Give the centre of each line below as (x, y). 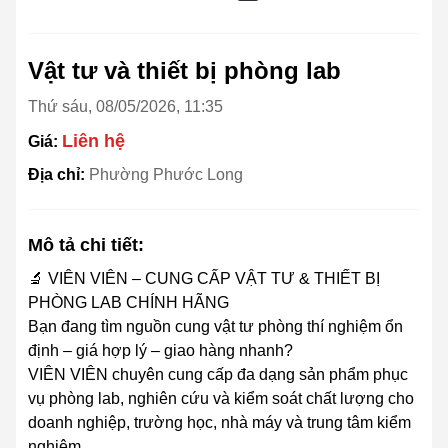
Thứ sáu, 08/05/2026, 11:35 (125, 107)
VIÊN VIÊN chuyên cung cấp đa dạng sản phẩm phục (218, 375)
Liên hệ (93, 141)
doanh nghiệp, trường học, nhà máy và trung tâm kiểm (219, 423)
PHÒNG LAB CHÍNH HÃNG (128, 303)
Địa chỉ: (58, 175)
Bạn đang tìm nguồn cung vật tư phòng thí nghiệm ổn (215, 327)
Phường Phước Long (166, 175)
